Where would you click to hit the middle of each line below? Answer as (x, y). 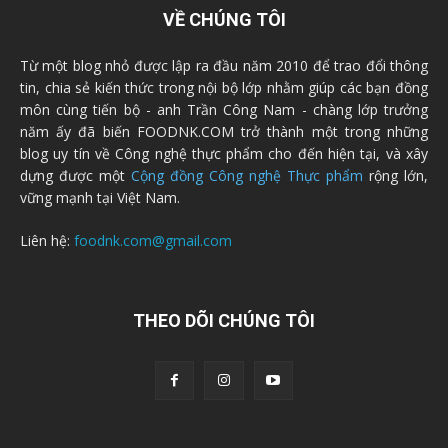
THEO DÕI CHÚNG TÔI (224, 321)
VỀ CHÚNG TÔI (224, 20)
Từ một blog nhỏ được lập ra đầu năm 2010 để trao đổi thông (224, 66)
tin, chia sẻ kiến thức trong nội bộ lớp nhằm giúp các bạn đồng (224, 88)
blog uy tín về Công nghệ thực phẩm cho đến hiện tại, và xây (224, 154)
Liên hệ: (47, 241)
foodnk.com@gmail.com (153, 241)
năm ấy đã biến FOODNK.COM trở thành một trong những (224, 132)
